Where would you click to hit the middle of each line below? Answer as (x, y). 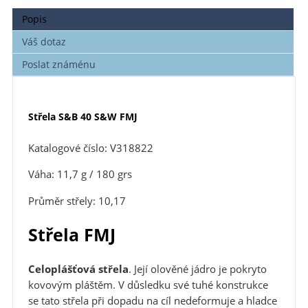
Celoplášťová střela (78, 269)
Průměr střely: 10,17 (77, 201)
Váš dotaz (44, 41)
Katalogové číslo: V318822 (90, 148)
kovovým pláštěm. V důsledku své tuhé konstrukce (148, 285)
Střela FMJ (71, 235)
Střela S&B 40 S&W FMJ (82, 116)
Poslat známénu (59, 64)
